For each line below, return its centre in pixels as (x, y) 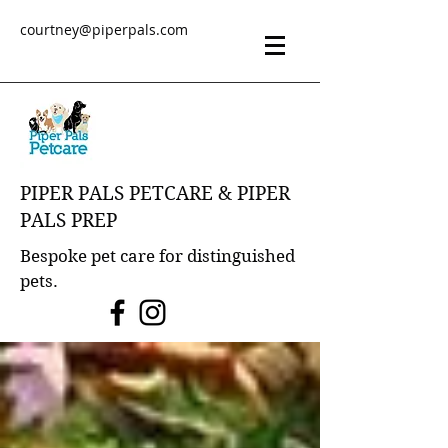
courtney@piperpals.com (104, 29)
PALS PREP (68, 220)
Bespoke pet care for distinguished (157, 256)
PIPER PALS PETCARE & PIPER (155, 193)
